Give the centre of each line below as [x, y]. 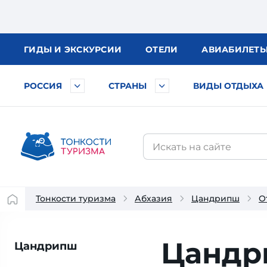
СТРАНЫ [128, 86]
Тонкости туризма [76, 198]
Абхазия [153, 198]
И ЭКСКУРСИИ [88, 49]
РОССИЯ [43, 86]
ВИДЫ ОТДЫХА [228, 86]
